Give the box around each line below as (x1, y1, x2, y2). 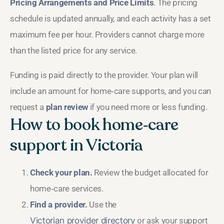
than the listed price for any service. (10, 45, 137, 55)
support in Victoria (10, 134, 143, 156)
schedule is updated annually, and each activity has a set (10, 13, 211, 23)
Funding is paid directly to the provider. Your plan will (10, 69, 198, 80)
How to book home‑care (10, 113, 178, 136)
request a (10, 101, 46, 112)
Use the (87, 199, 116, 209)
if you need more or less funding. (87, 101, 207, 112)
